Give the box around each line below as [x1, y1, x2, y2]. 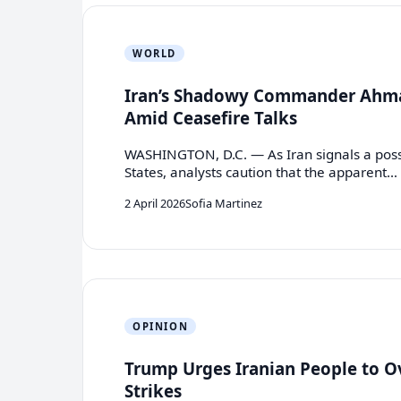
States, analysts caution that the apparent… [124, 163, 398, 182]
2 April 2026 [124, 194, 186, 211]
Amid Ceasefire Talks [124, 106, 298, 129]
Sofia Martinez [185, 194, 263, 211]
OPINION [132, 319, 189, 333]
